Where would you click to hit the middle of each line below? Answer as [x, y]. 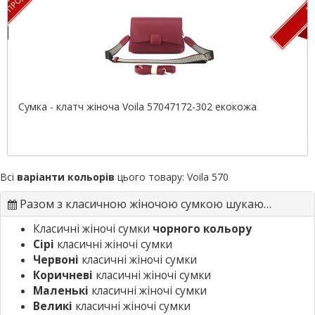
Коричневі [63, 275]
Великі [53, 306]
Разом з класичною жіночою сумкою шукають [140, 204]
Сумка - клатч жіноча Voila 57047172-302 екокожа [137, 106]
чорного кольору [202, 229]
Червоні [56, 259]
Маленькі [61, 290]
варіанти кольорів [66, 176]
